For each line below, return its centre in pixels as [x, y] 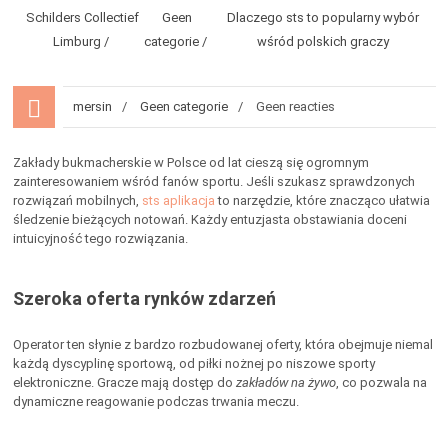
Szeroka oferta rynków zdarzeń [144, 298]
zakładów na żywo [285, 382]
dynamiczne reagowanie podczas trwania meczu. [155, 401]
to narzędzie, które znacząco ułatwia [322, 200]
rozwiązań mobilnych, [77, 200]
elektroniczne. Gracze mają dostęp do [124, 382]
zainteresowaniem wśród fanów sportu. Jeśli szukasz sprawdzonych [213, 181]
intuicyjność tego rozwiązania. [100, 238]
